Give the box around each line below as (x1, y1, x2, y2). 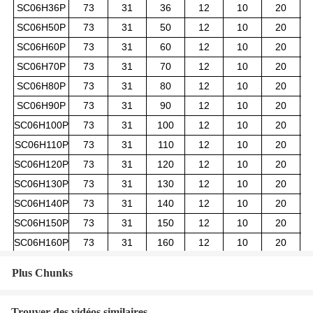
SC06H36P (17, 2, 66, 13)
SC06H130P (14, 178, 68, 189)
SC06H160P (14, 237, 68, 248)
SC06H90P (17, 100, 66, 111)
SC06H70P (17, 61, 66, 72)
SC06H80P (17, 80, 66, 92)
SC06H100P (14, 119, 68, 131)
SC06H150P (14, 217, 68, 228)
